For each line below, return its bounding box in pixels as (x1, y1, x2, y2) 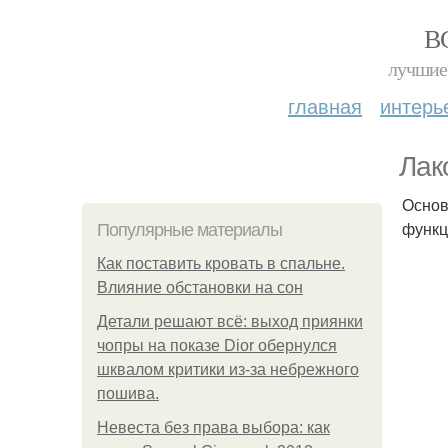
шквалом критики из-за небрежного (97, 361, 359, 378)
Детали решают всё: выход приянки (97, 313, 363, 330)
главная (288, 91, 362, 120)
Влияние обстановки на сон (97, 279, 303, 296)
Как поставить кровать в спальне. (97, 255, 345, 272)
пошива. (97, 385, 159, 402)
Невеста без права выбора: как (97, 419, 330, 436)
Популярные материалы (97, 220, 282, 240)
